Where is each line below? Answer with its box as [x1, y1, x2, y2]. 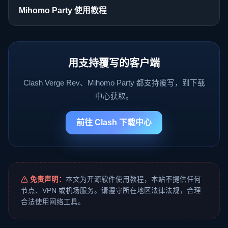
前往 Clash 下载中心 [76, 118, 152, 127]
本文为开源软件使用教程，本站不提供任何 [66, 176, 202, 184]
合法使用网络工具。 [21, 198, 85, 206]
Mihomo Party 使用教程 [19, 6, 107, 15]
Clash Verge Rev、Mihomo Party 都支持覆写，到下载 [23, 79, 205, 88]
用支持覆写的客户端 [68, 58, 160, 69]
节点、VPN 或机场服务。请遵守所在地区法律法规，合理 [21, 187, 201, 195]
